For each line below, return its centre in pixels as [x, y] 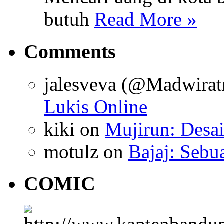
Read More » [146, 19]
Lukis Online [96, 106]
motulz [71, 151]
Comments [70, 51]
